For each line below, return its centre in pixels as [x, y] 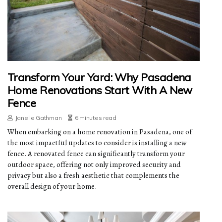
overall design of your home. [52, 186]
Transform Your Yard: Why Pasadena [99, 77]
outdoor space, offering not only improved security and [94, 164]
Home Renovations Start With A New [100, 90]
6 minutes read [95, 117]
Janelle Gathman [38, 117]
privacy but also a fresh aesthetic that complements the [93, 175]
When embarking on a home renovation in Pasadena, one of [100, 132]
